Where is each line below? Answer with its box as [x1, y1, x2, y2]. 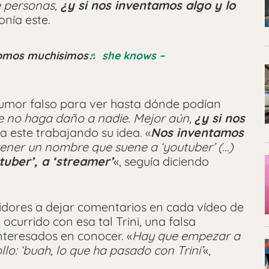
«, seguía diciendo [113, 153, 209, 169]
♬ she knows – [88, 48, 165, 62]
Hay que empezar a [132, 228, 240, 243]
